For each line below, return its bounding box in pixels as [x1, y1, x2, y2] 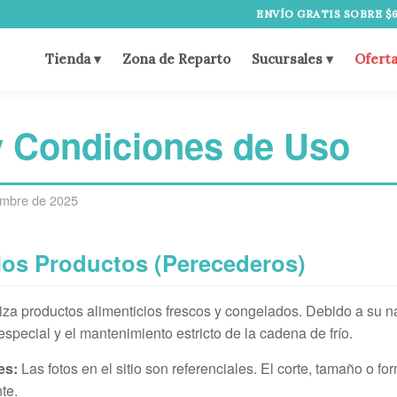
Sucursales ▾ [252, 51, 334, 67]
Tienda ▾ [45, 51, 102, 67]
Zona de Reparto [122, 51, 231, 67]
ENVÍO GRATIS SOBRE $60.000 [198, 7, 378, 20]
